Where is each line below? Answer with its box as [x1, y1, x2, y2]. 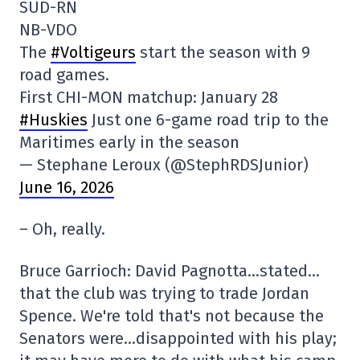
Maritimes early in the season [19, 132, 239, 152]
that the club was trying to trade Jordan [19, 283, 309, 303]
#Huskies [19, 109, 88, 129]
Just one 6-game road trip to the [88, 109, 329, 129]
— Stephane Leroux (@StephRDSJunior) [19, 154, 309, 174]
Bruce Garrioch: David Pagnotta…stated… [19, 260, 320, 280]
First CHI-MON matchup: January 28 [19, 87, 278, 107]
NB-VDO [19, 19, 77, 39]
